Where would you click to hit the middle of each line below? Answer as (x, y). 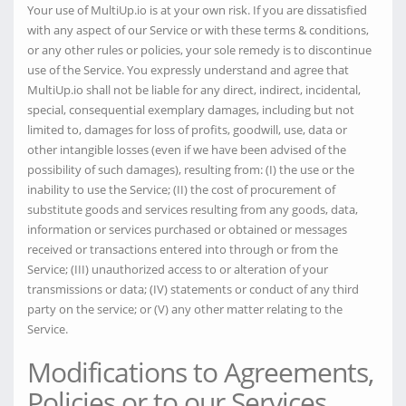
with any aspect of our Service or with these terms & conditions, (198, 30)
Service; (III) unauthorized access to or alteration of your (178, 269)
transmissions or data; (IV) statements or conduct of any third (193, 289)
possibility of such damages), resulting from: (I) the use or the (191, 169)
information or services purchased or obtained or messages (187, 229)
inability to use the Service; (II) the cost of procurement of (181, 189)
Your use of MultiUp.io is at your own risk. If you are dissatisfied (197, 10)
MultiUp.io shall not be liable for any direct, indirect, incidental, (194, 90)
